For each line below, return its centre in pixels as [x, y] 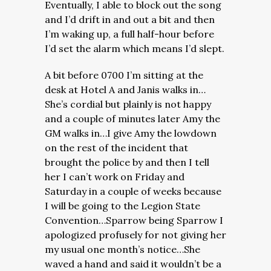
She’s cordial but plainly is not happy [128, 104]
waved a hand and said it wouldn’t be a [133, 264]
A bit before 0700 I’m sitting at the [124, 75]
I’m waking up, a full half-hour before [129, 34]
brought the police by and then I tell [127, 162]
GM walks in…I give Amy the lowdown [131, 133]
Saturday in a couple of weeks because [133, 191]
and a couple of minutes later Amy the [132, 119]
